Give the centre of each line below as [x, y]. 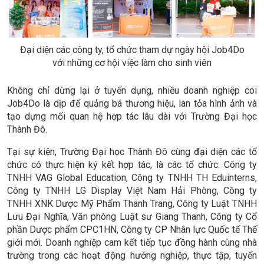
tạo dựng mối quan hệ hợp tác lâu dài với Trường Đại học [132, 116]
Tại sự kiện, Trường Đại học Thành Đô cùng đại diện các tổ [132, 151]
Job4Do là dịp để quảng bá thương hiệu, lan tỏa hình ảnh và [132, 103]
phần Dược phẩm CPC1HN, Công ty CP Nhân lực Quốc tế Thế [132, 229]
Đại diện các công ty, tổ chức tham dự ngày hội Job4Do [132, 49]
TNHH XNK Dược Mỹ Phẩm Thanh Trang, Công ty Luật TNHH [132, 203]
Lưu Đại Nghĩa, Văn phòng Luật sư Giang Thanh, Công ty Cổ [132, 216]
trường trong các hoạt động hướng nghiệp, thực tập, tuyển [132, 255]
